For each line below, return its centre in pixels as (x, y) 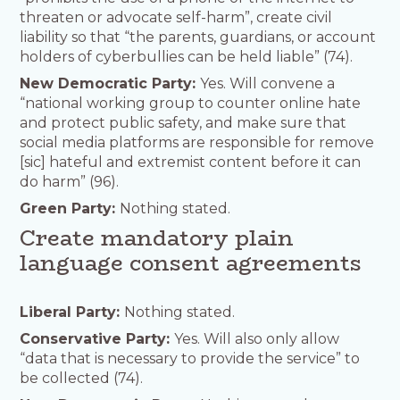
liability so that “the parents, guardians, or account (198, 37)
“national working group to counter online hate (191, 103)
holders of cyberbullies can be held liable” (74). (187, 56)
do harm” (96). (70, 181)
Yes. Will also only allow (257, 338)
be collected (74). (82, 378)
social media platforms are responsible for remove (197, 142)
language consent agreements (191, 262)
